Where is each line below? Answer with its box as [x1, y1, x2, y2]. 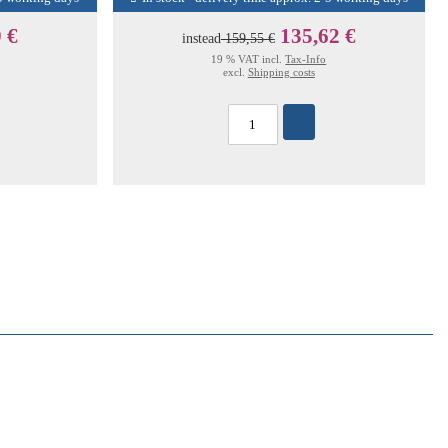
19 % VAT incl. [211, 53, 286, 65]
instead [181, 30, 221, 46]
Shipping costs [247, 66, 315, 78]
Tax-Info [285, 53, 327, 65]
